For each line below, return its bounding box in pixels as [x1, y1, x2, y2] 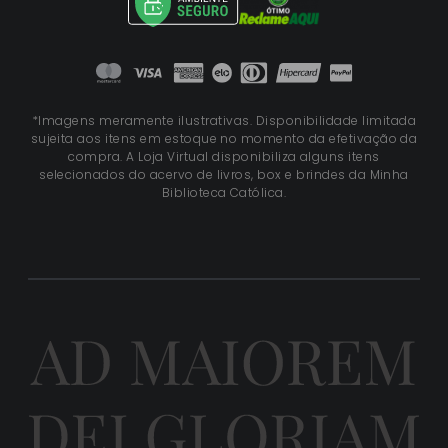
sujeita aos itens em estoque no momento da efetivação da [30, 130, 418, 148]
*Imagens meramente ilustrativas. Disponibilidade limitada [31, 112, 417, 130]
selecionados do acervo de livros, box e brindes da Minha [39, 166, 409, 184]
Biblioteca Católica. [161, 184, 287, 202]
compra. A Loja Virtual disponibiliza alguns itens [68, 148, 380, 166]
